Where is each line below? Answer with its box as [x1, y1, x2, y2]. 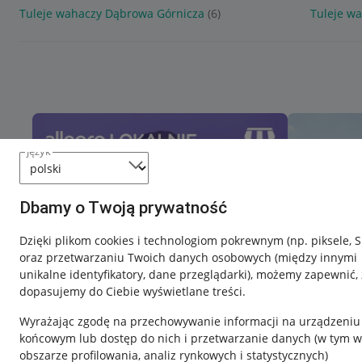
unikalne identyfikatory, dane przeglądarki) [19, 267, 250, 282]
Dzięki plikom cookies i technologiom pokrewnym [19, 233, 287, 248]
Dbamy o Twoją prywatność [19, 198, 227, 217]
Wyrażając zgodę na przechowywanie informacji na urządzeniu [19, 314, 360, 329]
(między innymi [275, 250, 357, 265]
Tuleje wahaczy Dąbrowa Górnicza [19, 6, 204, 21]
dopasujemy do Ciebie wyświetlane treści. [19, 284, 246, 299]
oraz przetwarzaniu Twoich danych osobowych [19, 250, 275, 265]
